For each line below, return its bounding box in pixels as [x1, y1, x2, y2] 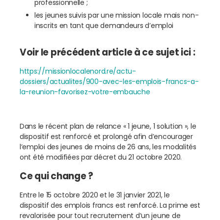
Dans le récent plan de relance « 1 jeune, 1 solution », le [20, 121, 196, 132]
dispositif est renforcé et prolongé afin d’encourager [20, 132, 193, 142]
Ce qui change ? [20, 169, 93, 183]
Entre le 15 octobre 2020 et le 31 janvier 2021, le [20, 190, 170, 200]
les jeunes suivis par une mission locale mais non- [34, 10, 199, 21]
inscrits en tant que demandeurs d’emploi [34, 21, 174, 31]
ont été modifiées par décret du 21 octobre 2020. [20, 152, 184, 163]
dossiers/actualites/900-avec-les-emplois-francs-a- [20, 77, 199, 87]
